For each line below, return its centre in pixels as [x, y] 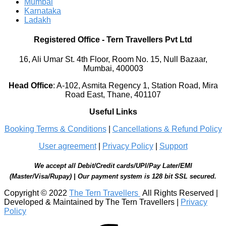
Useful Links [113, 112]
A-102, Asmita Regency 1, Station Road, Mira [137, 86]
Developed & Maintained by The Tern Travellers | [92, 202]
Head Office [31, 86]
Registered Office [67, 40]
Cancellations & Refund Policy [167, 129]
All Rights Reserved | [179, 193]
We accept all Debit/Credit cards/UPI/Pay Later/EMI [113, 166]
